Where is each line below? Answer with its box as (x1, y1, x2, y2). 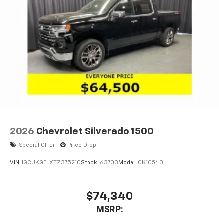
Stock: (81, 159, 100, 166)
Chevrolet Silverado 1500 (36, 127, 153, 137)
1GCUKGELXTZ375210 (22, 159, 81, 166)
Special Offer (19, 142, 55, 149)
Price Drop (67, 142, 96, 149)
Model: (118, 159, 138, 166)
